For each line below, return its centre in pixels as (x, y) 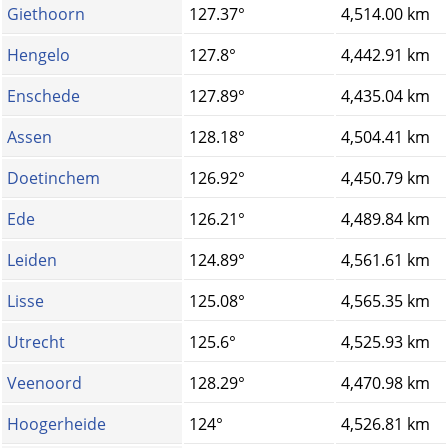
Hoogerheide (56, 424)
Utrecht (36, 342)
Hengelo (38, 55)
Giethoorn (46, 14)
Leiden (32, 260)
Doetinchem (53, 178)
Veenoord (44, 383)
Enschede (43, 96)
